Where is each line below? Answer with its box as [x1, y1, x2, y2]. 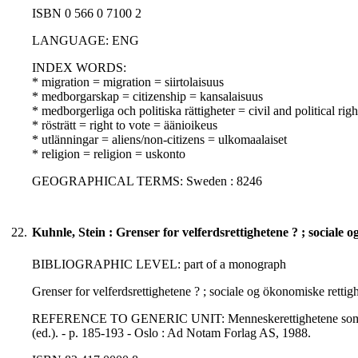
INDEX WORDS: [32, 61, 126, 75]
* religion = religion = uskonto [32, 147, 185, 161]
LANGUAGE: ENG [32, 34, 139, 48]
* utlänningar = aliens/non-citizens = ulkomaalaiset [32, 133, 287, 147]
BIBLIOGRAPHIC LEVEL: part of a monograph [32, 257, 286, 272]
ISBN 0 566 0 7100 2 [32, 6, 141, 21]
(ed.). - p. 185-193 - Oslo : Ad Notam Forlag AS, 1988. [32, 326, 311, 340]
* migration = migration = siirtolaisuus [32, 75, 224, 89]
